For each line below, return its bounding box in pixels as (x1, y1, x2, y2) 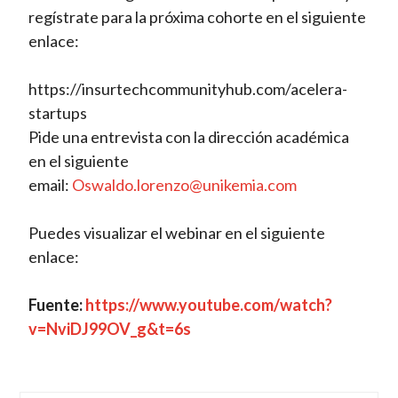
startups (28, 103, 88, 123)
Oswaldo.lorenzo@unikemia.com (72, 175, 298, 195)
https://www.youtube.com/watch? (85, 295, 333, 315)
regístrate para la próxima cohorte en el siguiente (28, 7, 367, 28)
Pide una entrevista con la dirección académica (28, 127, 350, 147)
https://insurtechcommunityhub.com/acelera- (28, 79, 348, 99)
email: (28, 175, 73, 195)
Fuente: (28, 295, 86, 315)
